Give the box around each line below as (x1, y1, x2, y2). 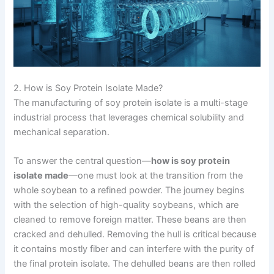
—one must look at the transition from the (68, 170, 243, 182)
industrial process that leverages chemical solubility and (13, 112, 245, 124)
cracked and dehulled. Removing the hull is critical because (13, 229, 257, 240)
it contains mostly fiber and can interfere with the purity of (13, 243, 254, 255)
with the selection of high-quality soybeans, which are (13, 199, 239, 211)
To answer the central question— (13, 155, 152, 167)
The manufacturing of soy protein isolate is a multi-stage (13, 97, 248, 109)
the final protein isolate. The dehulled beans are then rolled (13, 258, 256, 270)
